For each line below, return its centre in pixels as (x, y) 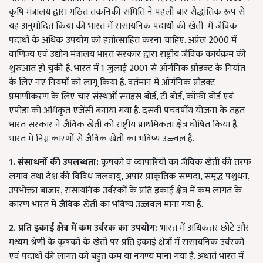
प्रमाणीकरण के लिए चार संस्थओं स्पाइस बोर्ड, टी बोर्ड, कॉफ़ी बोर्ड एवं (121, 97)
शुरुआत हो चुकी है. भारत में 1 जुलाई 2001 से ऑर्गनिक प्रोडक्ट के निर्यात (127, 69)
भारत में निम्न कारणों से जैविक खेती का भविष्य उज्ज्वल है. (102, 139)
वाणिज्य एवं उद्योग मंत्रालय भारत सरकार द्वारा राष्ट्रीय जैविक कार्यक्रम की (127, 55)
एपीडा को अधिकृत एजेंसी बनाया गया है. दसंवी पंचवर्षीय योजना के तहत (127, 111)
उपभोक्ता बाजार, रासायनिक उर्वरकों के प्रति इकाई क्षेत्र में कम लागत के (125, 191)
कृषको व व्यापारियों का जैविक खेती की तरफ (175, 163)
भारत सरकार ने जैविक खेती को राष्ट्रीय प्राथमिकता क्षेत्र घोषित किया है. (124, 125)
